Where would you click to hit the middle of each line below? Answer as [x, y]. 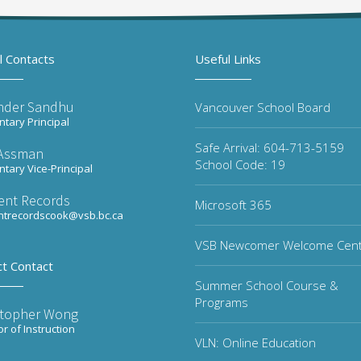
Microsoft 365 [233, 205]
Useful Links [228, 59]
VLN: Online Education [255, 342]
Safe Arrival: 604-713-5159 [270, 147]
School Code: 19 [240, 164]
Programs [222, 302]
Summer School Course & [267, 285]
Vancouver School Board [263, 107]
